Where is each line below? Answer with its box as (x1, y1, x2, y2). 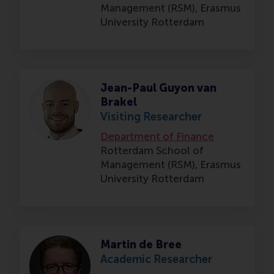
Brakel (100, 95, 137, 109)
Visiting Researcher (100, 110, 202, 124)
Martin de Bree (100, 238, 182, 252)
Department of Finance (100, 130, 214, 143)
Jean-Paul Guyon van (100, 81, 217, 95)
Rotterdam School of (100, 144, 204, 157)
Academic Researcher (100, 253, 212, 267)
